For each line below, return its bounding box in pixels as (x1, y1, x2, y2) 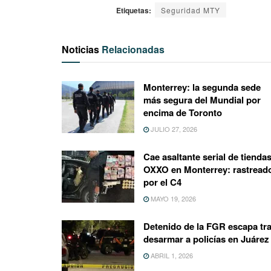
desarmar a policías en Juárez (143, 232, 269, 246)
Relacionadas (102, 42, 165, 56)
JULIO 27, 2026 (149, 123, 197, 134)
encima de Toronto (143, 105, 222, 119)
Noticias (62, 42, 102, 56)
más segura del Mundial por (143, 93, 261, 106)
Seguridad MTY (161, 4, 220, 15)
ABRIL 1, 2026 (149, 250, 193, 260)
